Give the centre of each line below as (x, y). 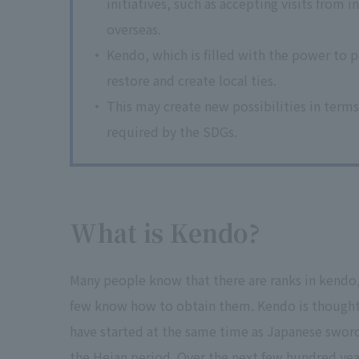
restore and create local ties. (192, 80)
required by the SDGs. (172, 131)
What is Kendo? (165, 232)
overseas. (134, 29)
